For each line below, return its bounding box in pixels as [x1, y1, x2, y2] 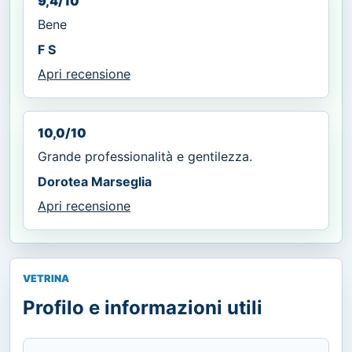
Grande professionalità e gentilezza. [38, 148, 252, 164]
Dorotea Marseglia [38, 173, 152, 189]
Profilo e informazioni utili [23, 295, 262, 319]
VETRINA [23, 272, 69, 284]
